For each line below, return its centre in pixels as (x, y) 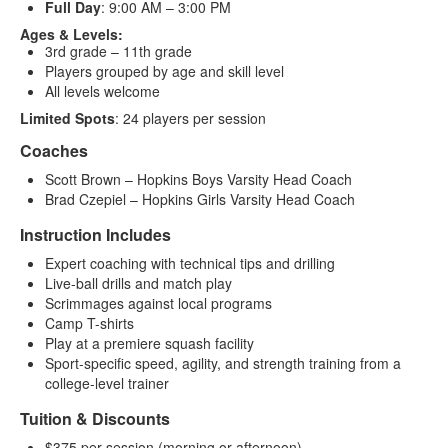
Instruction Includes (95, 235)
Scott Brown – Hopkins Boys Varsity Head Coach (198, 179)
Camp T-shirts (89, 323)
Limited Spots (67, 118)
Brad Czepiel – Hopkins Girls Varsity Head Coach (200, 199)
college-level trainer (107, 383)
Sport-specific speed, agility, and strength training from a (223, 363)
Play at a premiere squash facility (149, 343)
